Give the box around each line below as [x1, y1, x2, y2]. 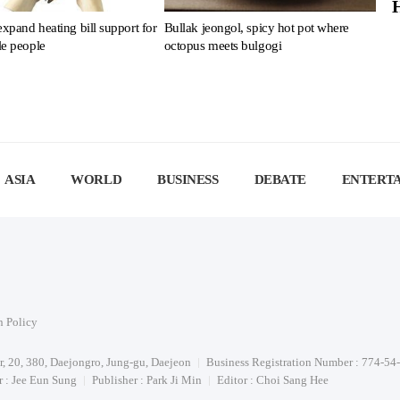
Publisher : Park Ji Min [92, 373, 202, 387]
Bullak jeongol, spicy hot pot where [163, 20, 349, 35]
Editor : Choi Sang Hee [217, 373, 329, 387]
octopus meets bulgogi [163, 37, 282, 53]
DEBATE [254, 172, 306, 187]
